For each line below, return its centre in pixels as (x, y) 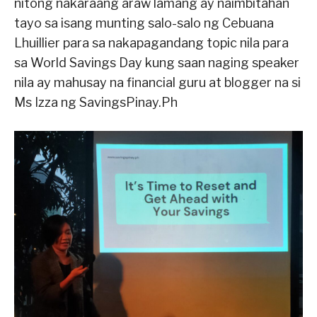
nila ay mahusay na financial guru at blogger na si (157, 82)
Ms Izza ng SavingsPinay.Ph (96, 102)
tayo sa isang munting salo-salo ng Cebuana (144, 23)
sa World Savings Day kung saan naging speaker (157, 62)
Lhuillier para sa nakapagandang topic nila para (151, 42)
